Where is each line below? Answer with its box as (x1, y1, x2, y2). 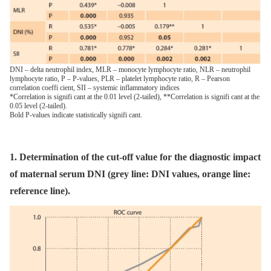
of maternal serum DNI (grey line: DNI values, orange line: (10, 168, 250, 179)
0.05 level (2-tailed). (10, 101, 67, 110)
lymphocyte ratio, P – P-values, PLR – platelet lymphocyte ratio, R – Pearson (10, 74, 230, 83)
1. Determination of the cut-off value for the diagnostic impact (10, 151, 261, 162)
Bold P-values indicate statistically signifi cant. (10, 110, 142, 119)
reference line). (10, 185, 70, 196)
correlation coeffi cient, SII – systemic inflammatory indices (10, 83, 180, 92)
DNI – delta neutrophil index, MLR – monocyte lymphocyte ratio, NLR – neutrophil (10, 65, 250, 74)
